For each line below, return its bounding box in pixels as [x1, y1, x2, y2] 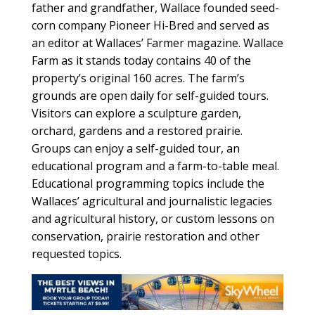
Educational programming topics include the [31, 175, 264, 191]
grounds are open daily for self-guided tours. [31, 87, 269, 103]
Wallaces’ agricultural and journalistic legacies [31, 193, 272, 209]
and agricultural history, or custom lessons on [31, 210, 274, 226]
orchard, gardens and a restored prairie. [31, 122, 243, 139]
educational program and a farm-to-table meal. [31, 157, 279, 174]
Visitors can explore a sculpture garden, [31, 105, 241, 121]
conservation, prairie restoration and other [31, 228, 259, 244]
